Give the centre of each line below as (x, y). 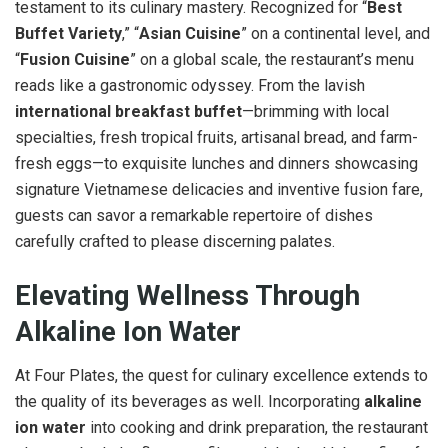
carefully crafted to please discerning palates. (175, 241)
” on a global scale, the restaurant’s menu (272, 59)
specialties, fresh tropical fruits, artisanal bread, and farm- (216, 137)
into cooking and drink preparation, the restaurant (257, 428)
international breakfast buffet (128, 111)
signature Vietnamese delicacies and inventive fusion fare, (219, 189)
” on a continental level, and (335, 33)
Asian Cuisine (190, 33)
